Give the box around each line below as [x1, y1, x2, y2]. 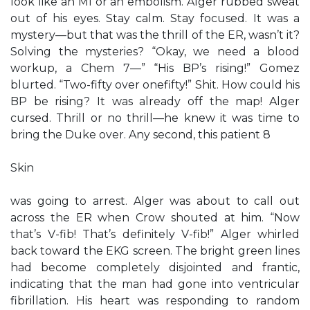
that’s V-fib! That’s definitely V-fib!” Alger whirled [10, 228, 300, 241]
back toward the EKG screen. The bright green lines [10, 244, 300, 257]
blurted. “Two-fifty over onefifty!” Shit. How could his [10, 78, 300, 91]
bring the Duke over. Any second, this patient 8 [10, 128, 271, 141]
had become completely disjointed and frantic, [10, 261, 300, 274]
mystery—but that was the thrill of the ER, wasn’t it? [10, 28, 300, 42]
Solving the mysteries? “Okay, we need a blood [10, 45, 300, 58]
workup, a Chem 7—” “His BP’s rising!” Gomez [10, 62, 300, 75]
